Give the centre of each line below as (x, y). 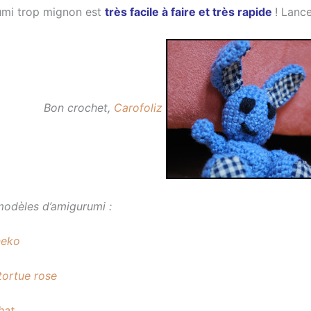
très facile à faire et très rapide (188, 12)
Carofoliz (140, 108)
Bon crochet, (79, 108)
